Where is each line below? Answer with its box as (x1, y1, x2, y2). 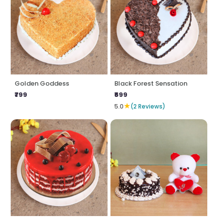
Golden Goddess (15, 79, 70, 89)
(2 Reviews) (130, 102, 165, 110)
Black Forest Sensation (114, 79, 187, 89)
